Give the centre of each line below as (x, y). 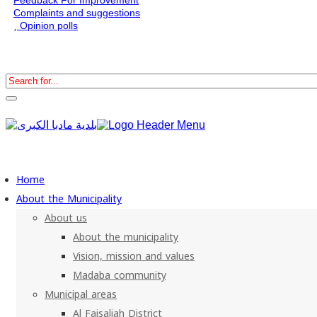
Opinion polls (47, 25)
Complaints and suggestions (77, 12)
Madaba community (120, 275)
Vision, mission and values (134, 256)
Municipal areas (81, 294)
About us (66, 218)
